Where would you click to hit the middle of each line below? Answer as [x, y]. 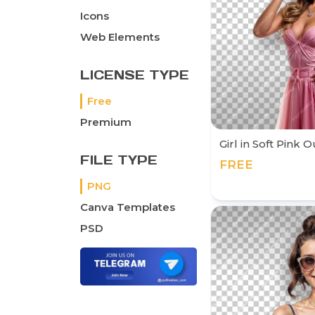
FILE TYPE [119, 160]
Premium [106, 122]
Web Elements [120, 37]
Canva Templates [128, 207]
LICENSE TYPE [135, 75]
